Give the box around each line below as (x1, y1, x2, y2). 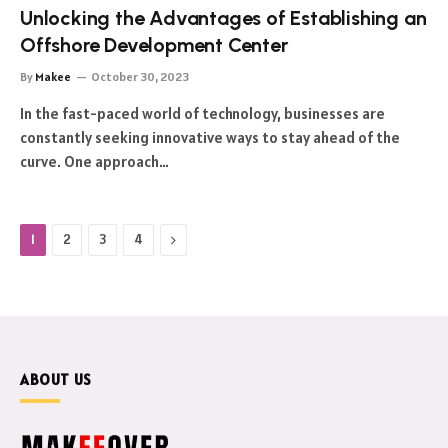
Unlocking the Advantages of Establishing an (20, 6, 427, 30)
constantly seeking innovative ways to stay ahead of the (20, 128, 400, 147)
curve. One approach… (20, 152, 169, 171)
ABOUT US (20, 370, 92, 389)
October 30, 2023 (91, 69, 189, 84)
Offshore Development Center (20, 33, 288, 57)
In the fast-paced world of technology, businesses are (20, 104, 385, 123)
